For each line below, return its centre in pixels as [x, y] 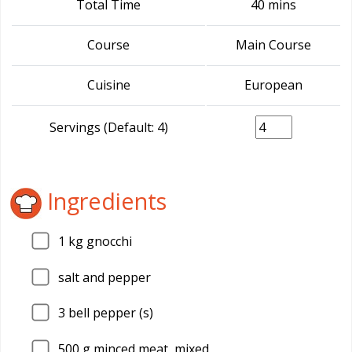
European [273, 85]
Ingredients [104, 200]
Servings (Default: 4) [108, 127]
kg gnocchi [99, 241]
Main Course [273, 45]
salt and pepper [104, 277]
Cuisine [108, 85]
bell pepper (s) [109, 313]
